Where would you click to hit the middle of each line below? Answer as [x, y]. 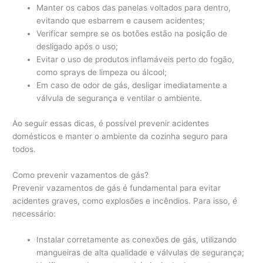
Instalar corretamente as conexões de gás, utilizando [137, 239]
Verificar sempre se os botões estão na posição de [132, 34]
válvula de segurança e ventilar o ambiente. [119, 98]
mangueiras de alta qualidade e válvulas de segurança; [141, 252]
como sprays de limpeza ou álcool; [102, 73]
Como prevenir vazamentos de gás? [81, 175]
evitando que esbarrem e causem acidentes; [121, 21]
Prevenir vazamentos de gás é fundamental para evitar [117, 188]
